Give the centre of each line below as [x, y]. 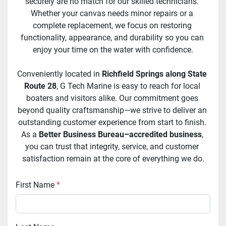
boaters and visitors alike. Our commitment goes [112, 98]
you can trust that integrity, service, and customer [112, 147]
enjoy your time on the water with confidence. [113, 50]
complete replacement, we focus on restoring [112, 26]
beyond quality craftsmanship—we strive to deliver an [112, 110]
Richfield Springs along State [154, 74]
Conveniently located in [60, 74]
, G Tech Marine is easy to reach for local [128, 86]
